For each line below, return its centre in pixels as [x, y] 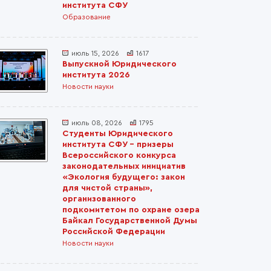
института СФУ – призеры [118, 145]
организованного [99, 199]
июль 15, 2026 [95, 53]
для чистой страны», [107, 188]
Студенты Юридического [118, 134]
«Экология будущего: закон [124, 177]
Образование [87, 17]
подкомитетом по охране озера [131, 210]
